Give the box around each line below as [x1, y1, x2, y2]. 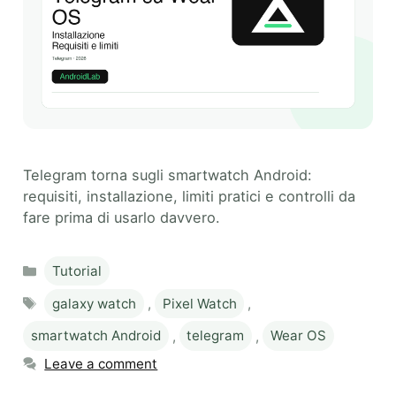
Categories [43, 255, 115, 272]
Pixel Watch [162, 294, 237, 312]
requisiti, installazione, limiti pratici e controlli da [23, 187, 355, 206]
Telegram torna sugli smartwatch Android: [23, 166, 312, 185]
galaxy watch [52, 294, 137, 312]
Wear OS [270, 327, 326, 345]
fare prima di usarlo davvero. [23, 209, 220, 227]
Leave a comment [44, 355, 158, 373]
